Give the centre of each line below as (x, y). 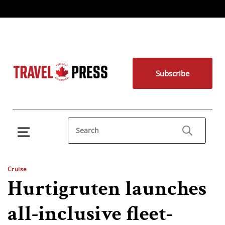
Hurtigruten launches (107, 189)
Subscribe (172, 73)
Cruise (17, 169)
